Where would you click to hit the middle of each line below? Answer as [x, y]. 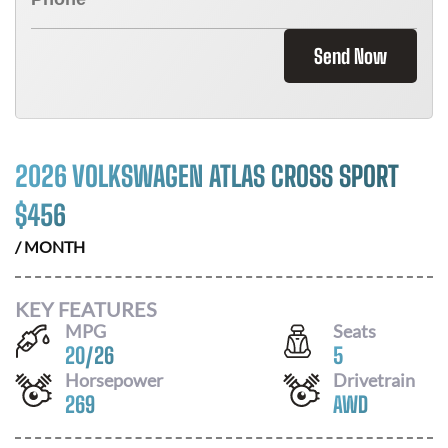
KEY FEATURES [86, 308]
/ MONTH [50, 246]
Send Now [350, 56]
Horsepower [114, 379]
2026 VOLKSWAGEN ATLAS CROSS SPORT [207, 176]
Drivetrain [374, 379]
